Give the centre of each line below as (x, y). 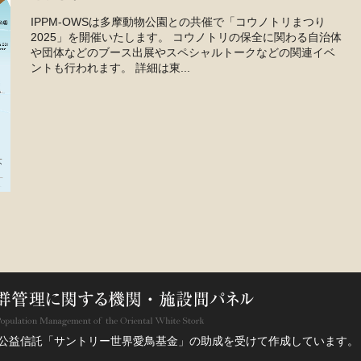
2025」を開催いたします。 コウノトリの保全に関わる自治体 (186, 37)
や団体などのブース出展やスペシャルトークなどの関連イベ (183, 53)
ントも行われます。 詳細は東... (110, 68)
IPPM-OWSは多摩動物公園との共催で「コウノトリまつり (178, 22)
